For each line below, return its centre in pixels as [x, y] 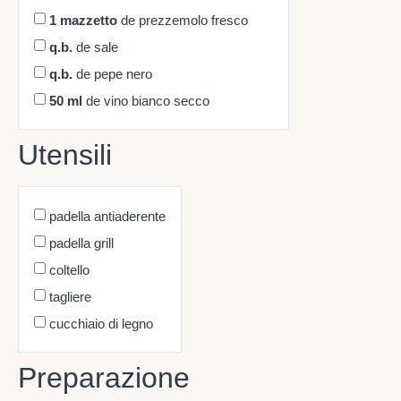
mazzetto [89, 21]
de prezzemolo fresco [183, 21]
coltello [69, 270]
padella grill [81, 243]
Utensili [65, 154]
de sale [95, 47]
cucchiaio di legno [101, 324]
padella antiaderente [107, 217]
